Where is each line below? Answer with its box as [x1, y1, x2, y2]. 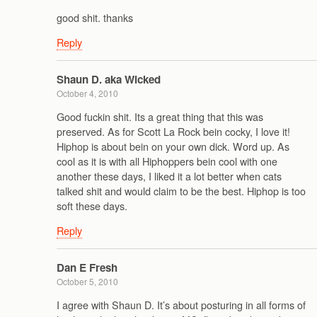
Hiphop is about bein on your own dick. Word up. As [57, 138, 289, 154]
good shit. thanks [57, 9, 133, 25]
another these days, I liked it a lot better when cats [57, 168, 282, 183]
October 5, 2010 [57, 275, 118, 287]
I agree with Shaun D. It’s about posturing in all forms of [57, 297, 306, 313]
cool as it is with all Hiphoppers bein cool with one [57, 153, 277, 168]
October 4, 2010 [57, 86, 118, 99]
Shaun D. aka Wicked [57, 71, 161, 87]
